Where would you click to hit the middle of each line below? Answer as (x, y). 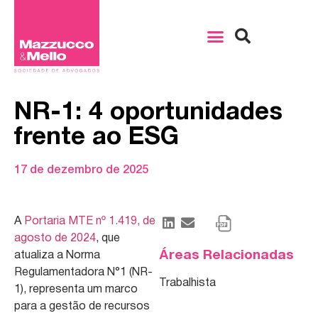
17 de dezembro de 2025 (81, 171)
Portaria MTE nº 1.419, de (90, 222)
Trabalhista (187, 284)
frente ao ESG (97, 138)
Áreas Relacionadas (226, 256)
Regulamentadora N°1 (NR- (83, 273)
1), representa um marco (76, 290)
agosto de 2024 (55, 239)
